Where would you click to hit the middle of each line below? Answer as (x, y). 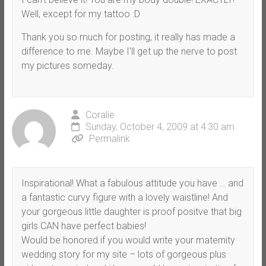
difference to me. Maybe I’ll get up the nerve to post (129, 51)
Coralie (100, 115)
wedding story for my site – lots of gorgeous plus (123, 254)
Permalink (109, 138)
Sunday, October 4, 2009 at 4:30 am (160, 126)
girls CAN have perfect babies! (83, 226)
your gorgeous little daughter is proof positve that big (131, 211)
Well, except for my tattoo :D (80, 14)
